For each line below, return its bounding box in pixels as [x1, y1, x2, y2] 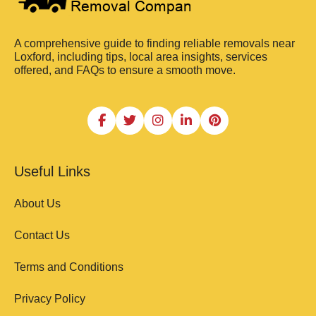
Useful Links [14, 164, 90, 180]
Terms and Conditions [14, 261, 123, 274]
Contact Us [14, 229, 70, 242]
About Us [14, 197, 61, 210]
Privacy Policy [14, 293, 85, 305]
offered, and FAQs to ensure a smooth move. [14, 64, 236, 77]
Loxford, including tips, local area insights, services [14, 51, 267, 63]
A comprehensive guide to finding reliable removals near [14, 37, 295, 50]
